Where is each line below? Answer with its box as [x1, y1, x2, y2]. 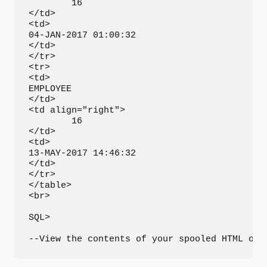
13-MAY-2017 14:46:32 [29, 148, 136, 159]
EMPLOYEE [29, 84, 72, 94]
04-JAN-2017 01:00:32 [29, 30, 136, 41]
